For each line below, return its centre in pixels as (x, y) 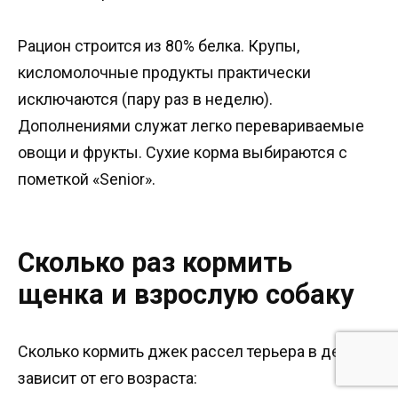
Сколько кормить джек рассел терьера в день (187, 351)
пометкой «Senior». (87, 179)
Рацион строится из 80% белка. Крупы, (159, 46)
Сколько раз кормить (155, 263)
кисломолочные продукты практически (164, 73)
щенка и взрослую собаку (186, 295)
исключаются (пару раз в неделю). (145, 99)
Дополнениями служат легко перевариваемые (191, 126)
